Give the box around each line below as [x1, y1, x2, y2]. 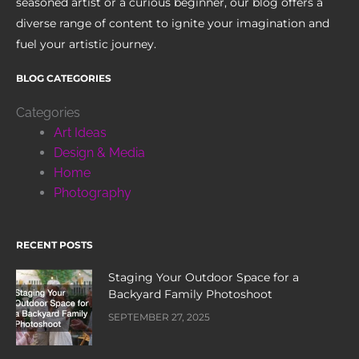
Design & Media [53, 144, 145, 160]
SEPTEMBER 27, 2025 [108, 311, 210, 324]
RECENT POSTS [16, 239, 93, 252]
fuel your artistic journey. [16, 36, 156, 51]
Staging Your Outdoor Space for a [108, 270, 299, 285]
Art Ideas [53, 124, 107, 140]
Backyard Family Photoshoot [108, 287, 272, 302]
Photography [53, 184, 131, 200]
